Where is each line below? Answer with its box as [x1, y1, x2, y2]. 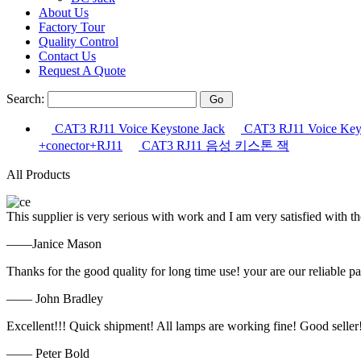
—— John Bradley [6, 292, 103, 305]
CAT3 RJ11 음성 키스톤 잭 [139, 139, 289, 152]
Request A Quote [39, 64, 126, 77]
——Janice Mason [6, 237, 102, 251]
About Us [39, 6, 89, 19]
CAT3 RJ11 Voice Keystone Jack [52, 122, 225, 135]
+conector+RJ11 [39, 139, 122, 152]
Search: [6, 92, 48, 106]
